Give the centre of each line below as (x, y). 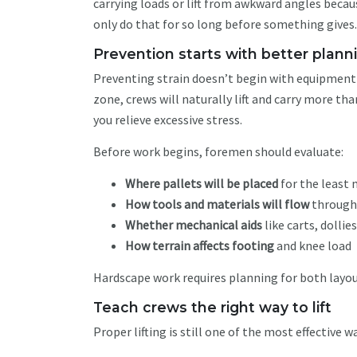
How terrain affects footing (200, 245)
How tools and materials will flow (217, 204)
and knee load (314, 245)
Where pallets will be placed (202, 183)
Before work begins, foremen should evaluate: (220, 151)
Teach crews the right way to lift (214, 307)
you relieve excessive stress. (169, 120)
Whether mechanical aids (194, 225)
